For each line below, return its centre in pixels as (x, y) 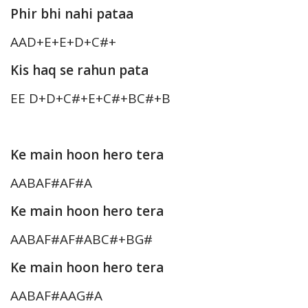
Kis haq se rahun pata (79, 70)
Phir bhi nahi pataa (72, 14)
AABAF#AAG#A (56, 296)
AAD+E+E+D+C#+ (63, 42)
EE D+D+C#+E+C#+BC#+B (90, 99)
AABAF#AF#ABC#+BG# (81, 240)
